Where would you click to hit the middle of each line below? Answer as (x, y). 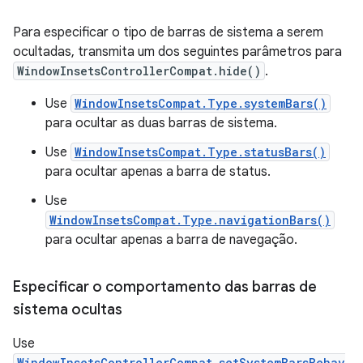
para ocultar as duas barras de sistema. (161, 123)
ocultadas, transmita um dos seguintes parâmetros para (177, 51)
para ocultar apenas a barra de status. (158, 171)
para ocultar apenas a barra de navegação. (171, 239)
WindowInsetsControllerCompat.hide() (139, 70)
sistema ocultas (68, 309)
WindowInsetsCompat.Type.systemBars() (201, 103)
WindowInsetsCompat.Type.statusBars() (200, 152)
